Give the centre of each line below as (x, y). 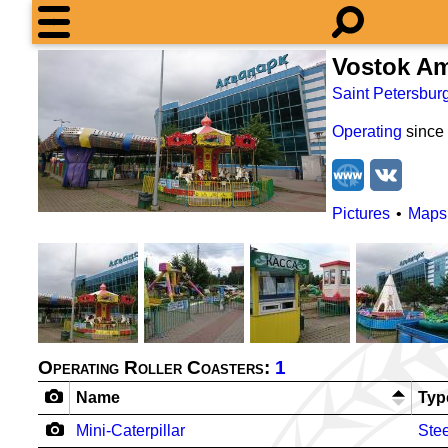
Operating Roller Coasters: (156, 367)
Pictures (361, 213)
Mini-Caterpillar (130, 430)
